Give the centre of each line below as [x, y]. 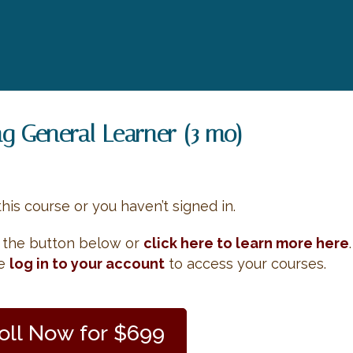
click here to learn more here [247, 243]
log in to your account [87, 264]
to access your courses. [246, 264]
